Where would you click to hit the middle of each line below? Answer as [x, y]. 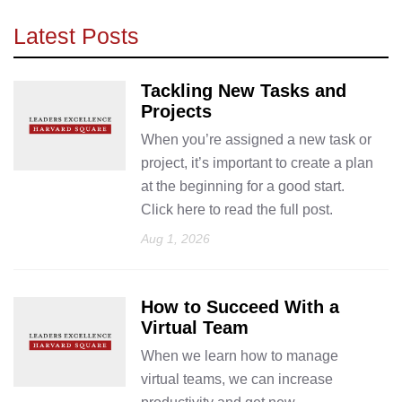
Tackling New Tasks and [244, 90]
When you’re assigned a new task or [257, 139]
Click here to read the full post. [237, 209]
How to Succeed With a [240, 306]
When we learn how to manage [240, 355]
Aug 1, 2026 [176, 238]
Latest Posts [76, 35]
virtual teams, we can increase [237, 379]
